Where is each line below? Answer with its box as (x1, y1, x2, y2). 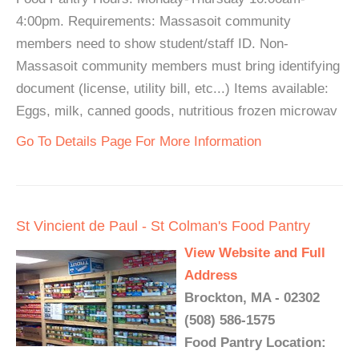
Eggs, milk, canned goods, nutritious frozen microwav (16, 103, 337, 119)
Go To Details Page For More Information (16, 134, 261, 149)
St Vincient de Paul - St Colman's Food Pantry (16, 218, 310, 234)
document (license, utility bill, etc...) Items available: (16, 81, 329, 96)
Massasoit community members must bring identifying (16, 58, 340, 74)
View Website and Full (184, 245, 325, 260)
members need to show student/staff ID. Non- (16, 36, 288, 51)
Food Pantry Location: (184, 335, 326, 350)
